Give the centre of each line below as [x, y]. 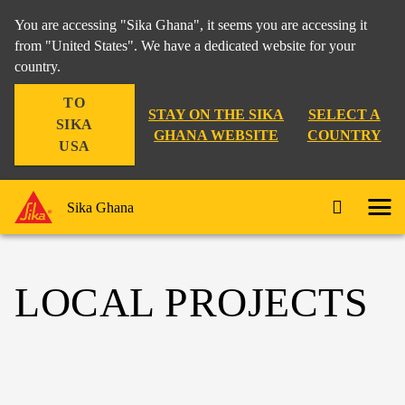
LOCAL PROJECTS [191, 302]
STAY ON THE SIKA [217, 114]
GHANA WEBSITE [217, 135]
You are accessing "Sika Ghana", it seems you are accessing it [191, 25]
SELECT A [344, 114]
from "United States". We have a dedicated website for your [185, 46]
